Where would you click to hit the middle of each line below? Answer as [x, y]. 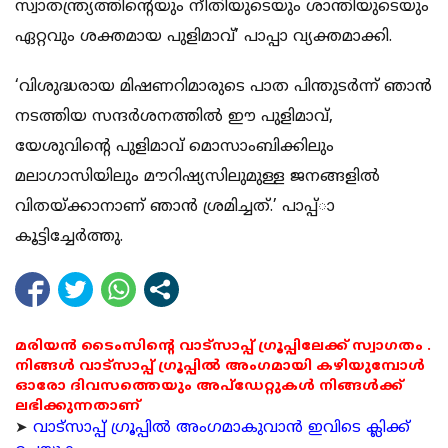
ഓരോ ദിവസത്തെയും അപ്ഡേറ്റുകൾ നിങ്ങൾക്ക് [209, 387]
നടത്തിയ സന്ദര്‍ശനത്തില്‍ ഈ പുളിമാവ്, [174, 117]
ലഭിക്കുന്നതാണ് [77, 407]
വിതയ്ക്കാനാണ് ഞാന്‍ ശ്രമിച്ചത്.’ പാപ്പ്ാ [175, 207]
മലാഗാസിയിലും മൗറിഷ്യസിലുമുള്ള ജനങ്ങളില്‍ [197, 177]
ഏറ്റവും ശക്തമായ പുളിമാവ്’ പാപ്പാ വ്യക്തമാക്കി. [203, 37]
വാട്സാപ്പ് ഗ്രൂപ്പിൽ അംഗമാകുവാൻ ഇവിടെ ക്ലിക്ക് [221, 429]
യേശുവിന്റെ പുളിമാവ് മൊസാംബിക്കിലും [174, 147]
